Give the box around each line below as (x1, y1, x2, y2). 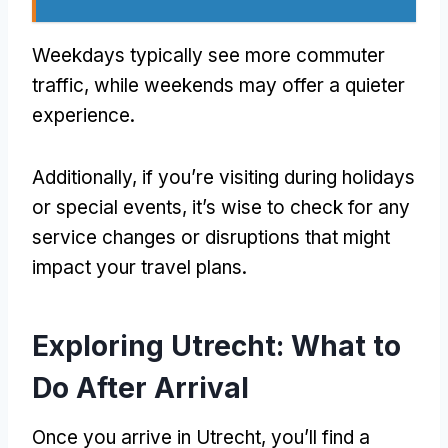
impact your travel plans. (32, 255, 247, 279)
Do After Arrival (32, 370, 249, 405)
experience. (32, 103, 135, 127)
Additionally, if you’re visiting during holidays (32, 165, 415, 189)
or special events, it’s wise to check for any (32, 195, 410, 219)
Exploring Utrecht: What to (32, 328, 401, 363)
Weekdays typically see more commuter (32, 43, 385, 67)
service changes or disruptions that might (32, 225, 390, 249)
